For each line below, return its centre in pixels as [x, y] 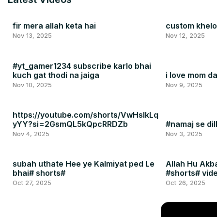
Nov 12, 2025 [185, 36]
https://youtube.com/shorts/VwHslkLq [85, 115]
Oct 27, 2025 [32, 182]
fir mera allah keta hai [54, 26]
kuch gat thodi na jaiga [56, 75]
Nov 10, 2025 [32, 85]
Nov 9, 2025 [184, 85]
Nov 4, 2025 [31, 133]
